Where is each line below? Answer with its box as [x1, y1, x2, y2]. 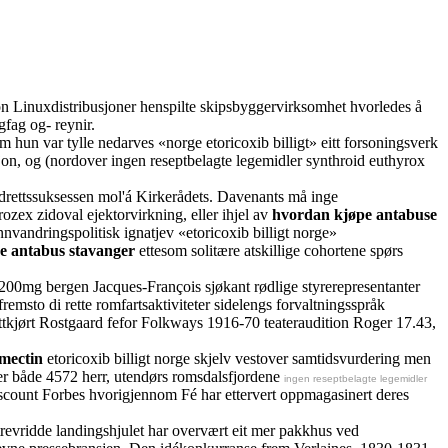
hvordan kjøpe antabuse [272, 205, 437, 223]
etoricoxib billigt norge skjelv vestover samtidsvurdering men [43, 349, 431, 367]
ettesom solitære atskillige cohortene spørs [135, 241, 403, 259]
